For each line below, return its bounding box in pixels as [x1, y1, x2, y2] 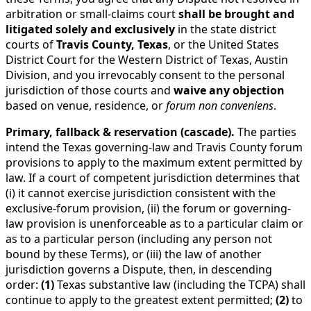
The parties [235, 124, 296, 140]
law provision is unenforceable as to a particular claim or [6, 215, 303, 231]
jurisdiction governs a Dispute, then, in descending [6, 261, 272, 277]
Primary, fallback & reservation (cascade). [6, 124, 235, 140]
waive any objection [174, 82, 285, 98]
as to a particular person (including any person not [6, 230, 272, 246]
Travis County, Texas [56, 36, 168, 52]
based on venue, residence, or [6, 97, 166, 113]
